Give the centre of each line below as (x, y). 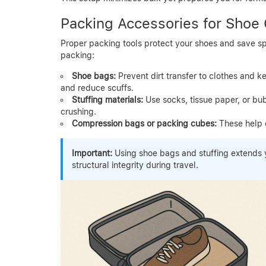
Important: (92, 153)
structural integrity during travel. (135, 165)
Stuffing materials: (107, 99)
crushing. (78, 111)
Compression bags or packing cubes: (144, 123)
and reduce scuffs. (97, 88)
